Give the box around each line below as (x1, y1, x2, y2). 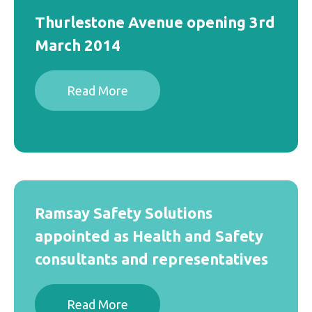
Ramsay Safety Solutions (35, 204, 212, 221)
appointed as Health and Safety (35, 227, 263, 244)
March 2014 (35, 36, 120, 54)
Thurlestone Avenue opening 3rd (35, 13, 275, 31)
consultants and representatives (35, 250, 268, 267)
